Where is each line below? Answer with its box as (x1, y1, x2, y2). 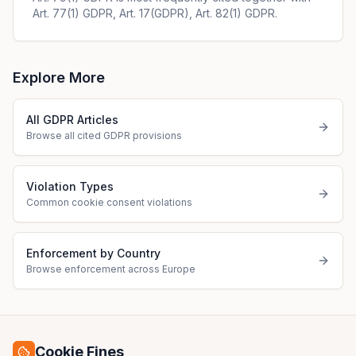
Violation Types (26, 180, 114, 193)
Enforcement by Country (26, 246, 161, 260)
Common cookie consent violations (26, 196, 192, 208)
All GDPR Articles (26, 113, 118, 126)
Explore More (13, 69, 105, 86)
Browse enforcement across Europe (26, 263, 195, 275)
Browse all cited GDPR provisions (26, 130, 182, 141)
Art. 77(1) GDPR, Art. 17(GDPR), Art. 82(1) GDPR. (33, 6, 277, 20)
